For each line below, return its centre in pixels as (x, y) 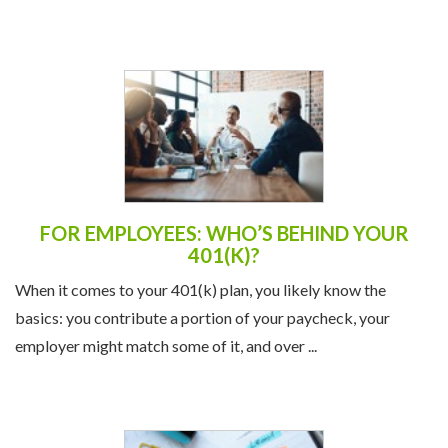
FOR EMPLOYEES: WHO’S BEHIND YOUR (224, 233)
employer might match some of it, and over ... (166, 346)
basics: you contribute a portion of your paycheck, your (202, 318)
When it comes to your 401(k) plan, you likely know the (200, 290)
